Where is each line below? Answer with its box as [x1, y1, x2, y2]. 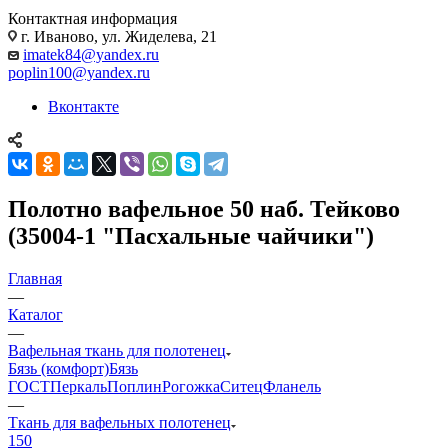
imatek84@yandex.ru [23, 45, 159, 63]
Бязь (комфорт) [8, 359, 109, 377]
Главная [8, 269, 62, 287]
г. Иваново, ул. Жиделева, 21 [17, 27, 217, 45]
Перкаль [50, 377, 107, 395]
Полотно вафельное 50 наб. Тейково [8, 195, 400, 222]
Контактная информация [8, 9, 177, 27]
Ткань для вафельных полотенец [8, 413, 231, 431]
